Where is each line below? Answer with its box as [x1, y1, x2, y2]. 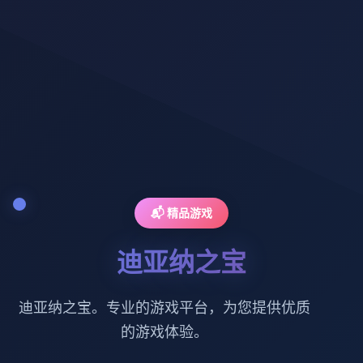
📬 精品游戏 [151, 205, 212, 220]
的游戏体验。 [121, 322, 209, 340]
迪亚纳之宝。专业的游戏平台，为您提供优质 [19, 298, 311, 316]
